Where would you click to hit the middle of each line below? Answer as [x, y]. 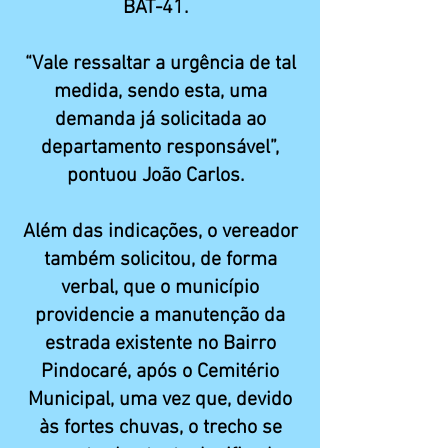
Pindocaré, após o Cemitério [160, 372]
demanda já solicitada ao [160, 120]
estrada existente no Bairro [160, 344]
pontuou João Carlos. [160, 176]
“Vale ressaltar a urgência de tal [160, 64]
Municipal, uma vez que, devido [160, 400]
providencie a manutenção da [160, 316]
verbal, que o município [160, 288]
